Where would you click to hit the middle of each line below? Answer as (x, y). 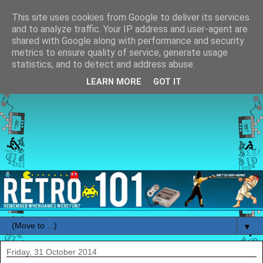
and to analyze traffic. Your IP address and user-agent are (130, 29)
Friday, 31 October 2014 (52, 252)
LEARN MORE (114, 82)
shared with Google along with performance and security (128, 41)
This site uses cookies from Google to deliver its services (131, 17)
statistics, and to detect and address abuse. (103, 64)
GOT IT (167, 82)
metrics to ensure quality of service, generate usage (120, 53)
